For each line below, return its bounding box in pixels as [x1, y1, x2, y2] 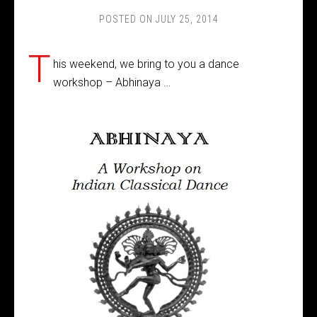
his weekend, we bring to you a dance [52, 57, 239, 71]
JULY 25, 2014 [155, 13, 219, 25]
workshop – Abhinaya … [52, 76, 171, 89]
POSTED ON [98, 13, 156, 25]
